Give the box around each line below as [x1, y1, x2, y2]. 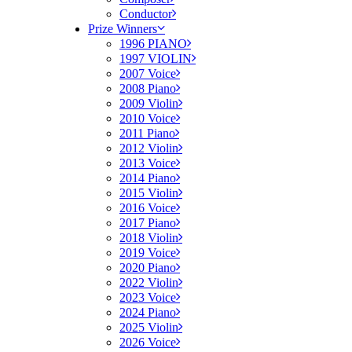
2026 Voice [119, 335, 176, 349]
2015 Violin [119, 186, 178, 200]
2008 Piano [119, 82, 176, 95]
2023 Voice [119, 291, 176, 304]
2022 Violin [119, 276, 178, 289]
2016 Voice [119, 201, 176, 214]
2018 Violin [119, 231, 178, 244]
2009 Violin [119, 97, 178, 110]
